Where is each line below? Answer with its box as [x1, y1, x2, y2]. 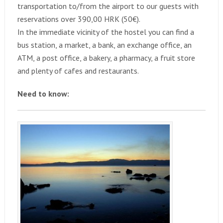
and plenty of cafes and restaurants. [17, 66, 139, 76]
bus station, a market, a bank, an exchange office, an [17, 40, 192, 50]
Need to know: [17, 89, 69, 99]
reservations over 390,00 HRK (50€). [17, 14, 140, 24]
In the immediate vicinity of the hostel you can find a [17, 27, 194, 37]
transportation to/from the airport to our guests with [17, 1, 199, 11]
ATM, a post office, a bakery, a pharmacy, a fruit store [17, 53, 195, 63]
